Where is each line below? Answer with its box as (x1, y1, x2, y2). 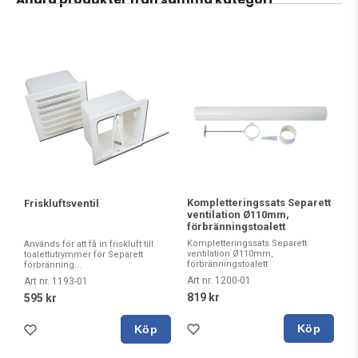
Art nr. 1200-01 (187, 274, 251, 286)
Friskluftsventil (24, 197, 99, 209)
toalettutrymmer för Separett (24, 249, 143, 260)
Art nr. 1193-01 (24, 275, 88, 287)
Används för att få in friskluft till (24, 238, 153, 249)
